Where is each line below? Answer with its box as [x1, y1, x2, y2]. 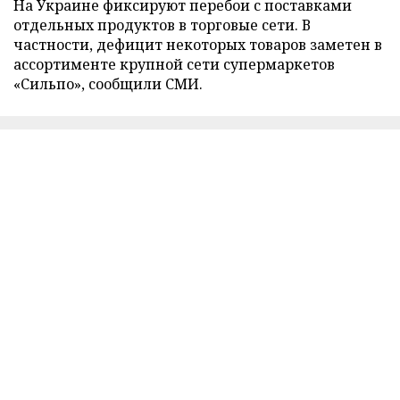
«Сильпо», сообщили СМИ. [13, 73, 203, 94]
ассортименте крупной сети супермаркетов [13, 54, 335, 74]
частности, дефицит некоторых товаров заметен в [13, 34, 382, 54]
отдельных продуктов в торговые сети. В [13, 14, 311, 35]
